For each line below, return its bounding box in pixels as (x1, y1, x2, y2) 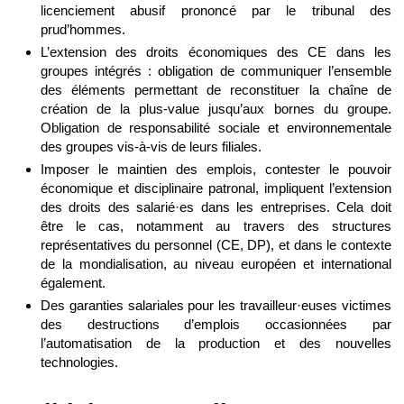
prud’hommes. (40, 22, 125, 38)
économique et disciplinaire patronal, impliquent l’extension (40, 179, 391, 196)
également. (40, 274, 106, 290)
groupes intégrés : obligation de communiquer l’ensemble (40, 62, 391, 78)
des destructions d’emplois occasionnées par (40, 316, 391, 332)
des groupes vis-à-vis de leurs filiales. (40, 138, 262, 154)
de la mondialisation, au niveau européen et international (40, 255, 391, 271)
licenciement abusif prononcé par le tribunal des (40, 3, 391, 19)
